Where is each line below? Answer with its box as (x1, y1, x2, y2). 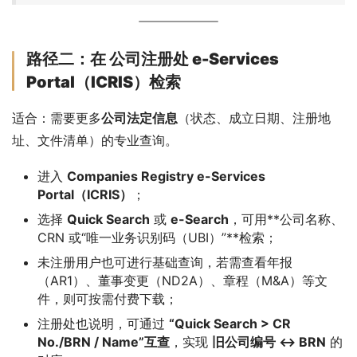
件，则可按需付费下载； (37, 290, 178, 307)
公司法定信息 (101, 109, 178, 126)
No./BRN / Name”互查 (37, 333, 170, 350)
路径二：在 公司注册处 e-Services (26, 49, 279, 69)
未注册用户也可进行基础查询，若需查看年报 (37, 253, 292, 270)
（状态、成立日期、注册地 (178, 109, 331, 126)
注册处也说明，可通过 (37, 315, 169, 331)
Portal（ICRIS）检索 (26, 72, 181, 92)
